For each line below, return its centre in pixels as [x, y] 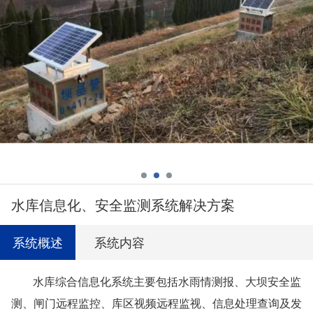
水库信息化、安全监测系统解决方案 [123, 204]
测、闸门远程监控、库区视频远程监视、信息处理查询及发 [156, 303]
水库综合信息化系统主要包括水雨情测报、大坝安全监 [167, 282]
